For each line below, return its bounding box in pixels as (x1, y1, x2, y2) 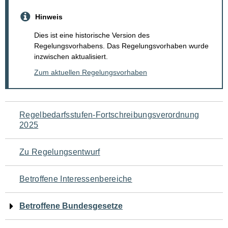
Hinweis (35, 12, 63, 21)
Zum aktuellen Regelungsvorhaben (34, 68, 147, 77)
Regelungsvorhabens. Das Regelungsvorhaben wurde (34, 42, 209, 50)
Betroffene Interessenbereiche (19, 175, 132, 184)
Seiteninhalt (5, 166, 87, 186)
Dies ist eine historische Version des (34, 31, 150, 40)
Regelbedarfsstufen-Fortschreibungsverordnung (19, 110, 199, 120)
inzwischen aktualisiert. (34, 52, 108, 61)
